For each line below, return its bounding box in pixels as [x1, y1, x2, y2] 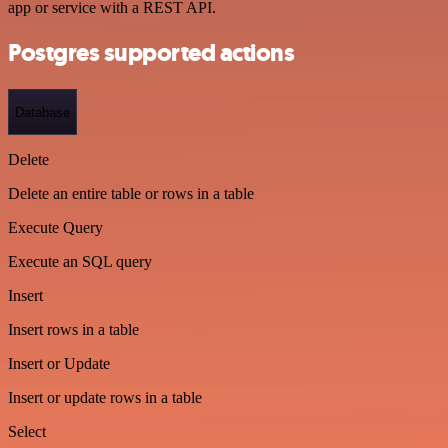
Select [8, 422, 46, 440]
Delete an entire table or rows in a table [8, 184, 254, 202]
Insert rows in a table [8, 320, 139, 338]
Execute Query [8, 218, 103, 236]
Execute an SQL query [8, 252, 152, 270]
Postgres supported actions [8, 37, 295, 70]
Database [15, 104, 70, 120]
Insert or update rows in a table [8, 388, 202, 406]
